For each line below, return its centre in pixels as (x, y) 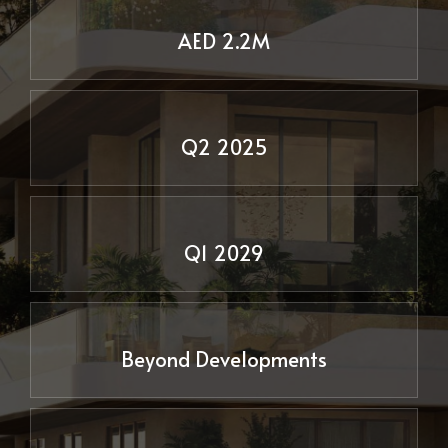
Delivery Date (224, 221)
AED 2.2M (224, 41)
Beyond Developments (224, 359)
